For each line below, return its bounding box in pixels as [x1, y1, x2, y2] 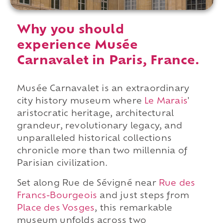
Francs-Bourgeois [16, 192, 98, 200]
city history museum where [16, 98, 145, 106]
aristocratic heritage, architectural [16, 110, 174, 118]
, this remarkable [95, 204, 173, 213]
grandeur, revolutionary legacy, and [16, 122, 182, 131]
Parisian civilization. [16, 160, 108, 168]
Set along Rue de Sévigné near [16, 179, 159, 188]
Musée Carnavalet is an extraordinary [16, 85, 190, 94]
